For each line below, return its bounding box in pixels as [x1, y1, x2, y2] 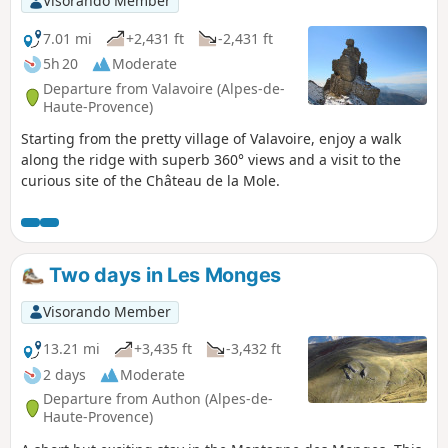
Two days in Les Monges [44, 263, 281, 288]
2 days [43, 365, 86, 385]
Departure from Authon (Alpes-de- [43, 389, 273, 409]
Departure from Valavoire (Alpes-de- [43, 78, 285, 98]
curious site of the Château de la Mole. [21, 171, 280, 191]
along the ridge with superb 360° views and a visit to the [21, 150, 401, 170]
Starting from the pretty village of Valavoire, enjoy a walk [21, 129, 401, 149]
